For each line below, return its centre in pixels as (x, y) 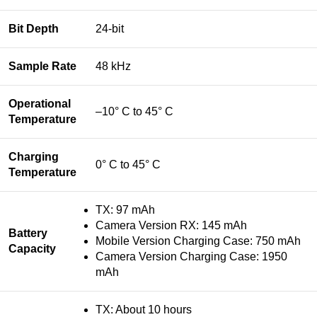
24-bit (110, 28)
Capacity (32, 248)
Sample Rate (42, 66)
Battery (28, 233)
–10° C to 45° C (134, 111)
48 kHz (113, 66)
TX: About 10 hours (144, 309)
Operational (40, 103)
